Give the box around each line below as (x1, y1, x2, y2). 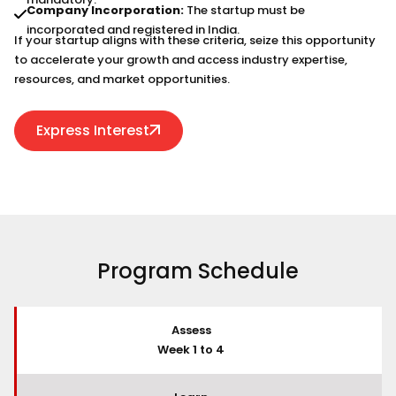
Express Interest (36, 119, 149, 141)
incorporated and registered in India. (27, 20, 240, 38)
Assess (171, 321, 211, 339)
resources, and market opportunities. (14, 70, 230, 88)
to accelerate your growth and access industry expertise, (14, 50, 347, 68)
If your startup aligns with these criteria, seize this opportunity (14, 31, 376, 49)
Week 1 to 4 (157, 340, 225, 358)
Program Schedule (97, 255, 299, 286)
